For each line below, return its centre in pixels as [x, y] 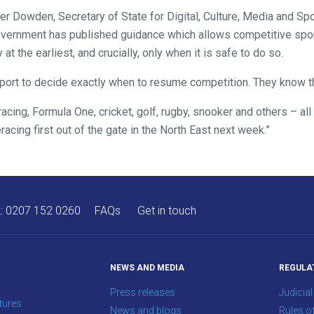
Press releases [143, 293]
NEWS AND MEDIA [147, 268]
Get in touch [167, 211]
